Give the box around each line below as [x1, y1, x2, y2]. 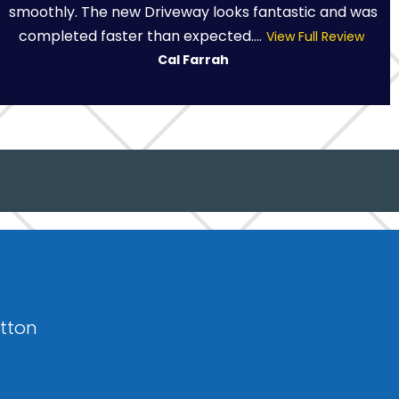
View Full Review [265, 27, 364, 45]
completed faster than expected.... [18, 25, 262, 46]
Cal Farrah [158, 50, 230, 69]
